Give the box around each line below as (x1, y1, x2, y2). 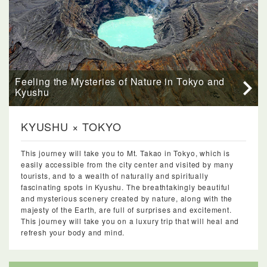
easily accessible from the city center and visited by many (21, 159, 234, 170)
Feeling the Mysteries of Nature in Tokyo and (15, 74, 225, 89)
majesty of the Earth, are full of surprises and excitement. (21, 204, 232, 215)
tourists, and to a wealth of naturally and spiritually (21, 170, 209, 181)
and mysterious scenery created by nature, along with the (21, 193, 233, 204)
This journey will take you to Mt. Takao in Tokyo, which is (21, 148, 230, 159)
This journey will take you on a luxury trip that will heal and (21, 216, 240, 226)
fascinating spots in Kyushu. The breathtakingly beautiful (21, 182, 231, 193)
